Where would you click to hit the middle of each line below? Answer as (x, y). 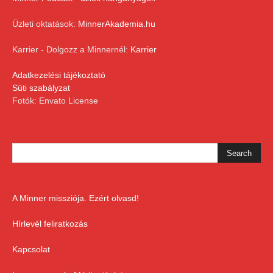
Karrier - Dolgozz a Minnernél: (71, 50)
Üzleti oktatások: (45, 24)
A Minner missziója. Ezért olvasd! (76, 198)
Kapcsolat (31, 250)
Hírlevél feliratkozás (50, 224)
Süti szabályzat (41, 88)
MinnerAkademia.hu (117, 24)
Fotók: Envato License (55, 101)
